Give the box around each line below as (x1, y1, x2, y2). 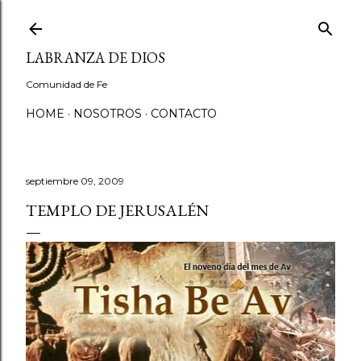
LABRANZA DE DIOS (26, 48, 165, 67)
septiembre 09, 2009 (26, 175, 124, 187)
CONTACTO (151, 106, 217, 121)
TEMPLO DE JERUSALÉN (26, 200, 209, 221)
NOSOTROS (73, 106, 142, 121)
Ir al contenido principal (104, 10, 257, 31)
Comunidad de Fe (26, 78, 107, 90)
